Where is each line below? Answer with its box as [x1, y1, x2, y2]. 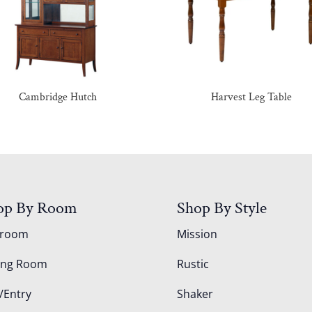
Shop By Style [176, 197, 267, 219]
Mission [176, 226, 217, 242]
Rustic [176, 256, 209, 272]
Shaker [176, 286, 213, 302]
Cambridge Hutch [18, 89, 97, 104]
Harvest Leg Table [210, 89, 292, 104]
